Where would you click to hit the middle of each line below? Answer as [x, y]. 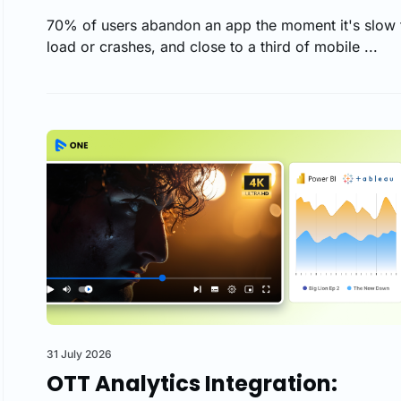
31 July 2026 [79, 354]
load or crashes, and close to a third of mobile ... [212, 46]
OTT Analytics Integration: [192, 383]
